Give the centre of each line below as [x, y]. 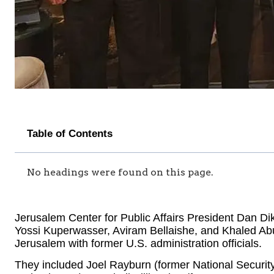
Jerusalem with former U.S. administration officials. [138, 244]
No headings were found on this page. [120, 172]
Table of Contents [70, 134]
